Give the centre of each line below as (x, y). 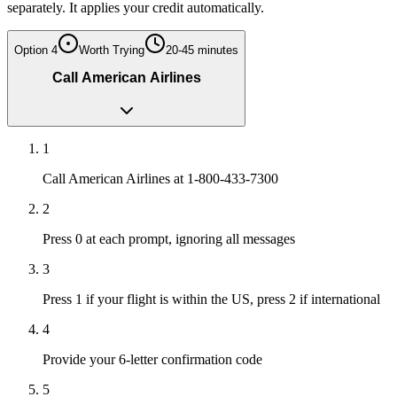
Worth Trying (112, 50)
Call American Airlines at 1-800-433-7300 (160, 178)
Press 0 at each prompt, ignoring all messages (169, 238)
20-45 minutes (202, 50)
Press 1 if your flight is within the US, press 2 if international (211, 299)
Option (33, 50)
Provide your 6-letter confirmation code (152, 359)
